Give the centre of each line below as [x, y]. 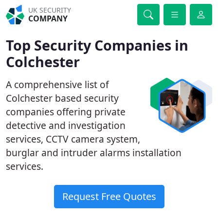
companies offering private [66, 112]
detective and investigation [66, 125]
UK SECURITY [50, 10]
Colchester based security [62, 98]
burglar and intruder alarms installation [94, 153]
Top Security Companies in [97, 45]
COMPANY [48, 18]
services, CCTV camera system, [73, 139]
